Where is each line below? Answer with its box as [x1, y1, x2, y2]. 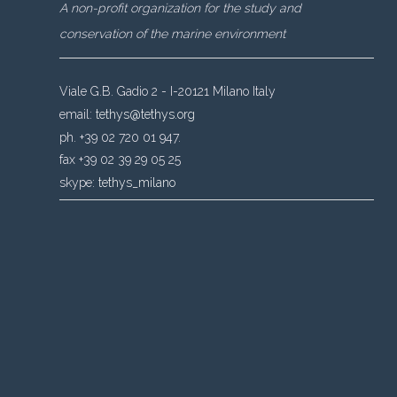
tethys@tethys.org [96, 106, 195, 121]
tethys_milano [98, 175, 175, 191]
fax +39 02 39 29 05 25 [59, 152, 181, 167]
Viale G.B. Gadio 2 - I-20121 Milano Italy [59, 83, 276, 98]
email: [59, 106, 96, 121]
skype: [59, 175, 98, 191]
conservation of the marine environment [59, 26, 285, 41]
